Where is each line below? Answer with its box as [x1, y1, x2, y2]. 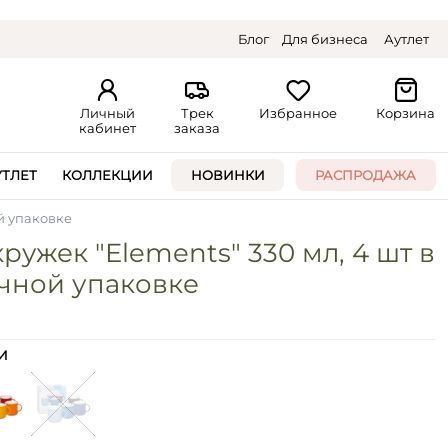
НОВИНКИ [190, 166, 265, 183]
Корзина [376, 105, 436, 122]
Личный [79, 105, 135, 122]
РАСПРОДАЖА [315, 166, 417, 183]
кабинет [78, 120, 136, 137]
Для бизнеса [282, 30, 369, 47]
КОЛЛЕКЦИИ [62, 166, 154, 183]
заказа [174, 120, 221, 137]
